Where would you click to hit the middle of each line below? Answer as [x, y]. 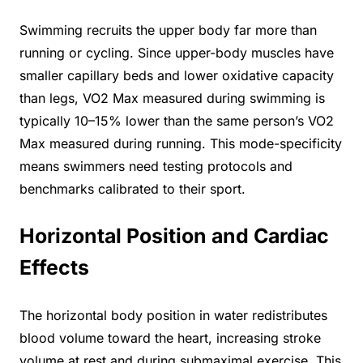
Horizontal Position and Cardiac [174, 235]
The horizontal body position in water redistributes [173, 315]
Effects [54, 267]
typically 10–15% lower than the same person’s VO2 [177, 121]
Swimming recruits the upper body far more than [168, 30]
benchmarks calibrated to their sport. [132, 189]
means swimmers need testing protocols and [156, 167]
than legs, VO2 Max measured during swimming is [172, 98]
